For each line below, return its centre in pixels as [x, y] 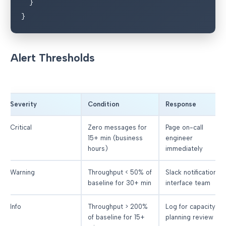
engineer [179, 138]
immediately [184, 148]
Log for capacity [191, 206]
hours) [98, 148]
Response [181, 104]
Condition [104, 104]
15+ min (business [116, 138]
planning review [190, 217]
